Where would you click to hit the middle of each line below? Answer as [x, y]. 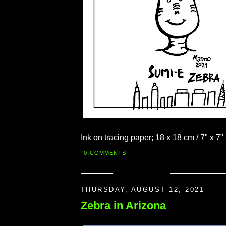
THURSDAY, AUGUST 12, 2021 [143, 190]
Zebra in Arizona [123, 205]
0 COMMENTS [105, 153]
